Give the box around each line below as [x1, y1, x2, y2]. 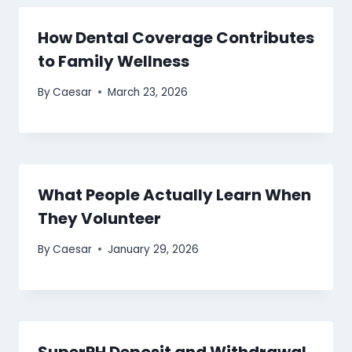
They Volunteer [38, 207, 161, 229]
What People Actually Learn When [38, 183, 311, 206]
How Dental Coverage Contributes [38, 27, 314, 49]
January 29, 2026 [108, 241, 200, 257]
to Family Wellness [38, 50, 189, 73]
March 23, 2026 [108, 84, 189, 100]
